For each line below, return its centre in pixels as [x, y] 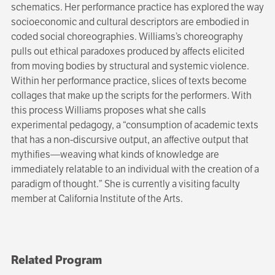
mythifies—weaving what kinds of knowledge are [115, 155]
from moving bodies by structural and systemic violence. [130, 66]
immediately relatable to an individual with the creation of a [135, 169]
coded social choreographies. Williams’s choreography [127, 37]
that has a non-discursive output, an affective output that [130, 140]
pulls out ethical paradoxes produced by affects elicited [127, 52]
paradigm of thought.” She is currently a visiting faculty [125, 184]
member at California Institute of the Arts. [97, 199]
